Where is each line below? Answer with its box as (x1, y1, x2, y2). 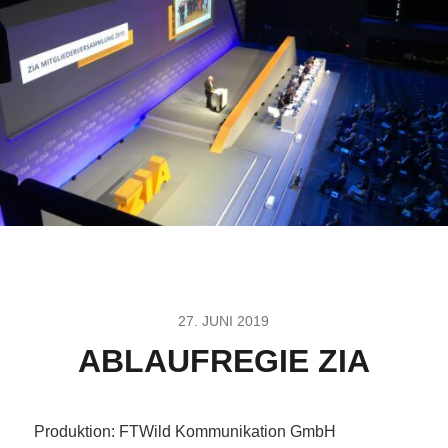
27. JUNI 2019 (178, 313, 270, 329)
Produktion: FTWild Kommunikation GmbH (33, 423, 336, 440)
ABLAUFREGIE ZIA (77, 343, 370, 379)
